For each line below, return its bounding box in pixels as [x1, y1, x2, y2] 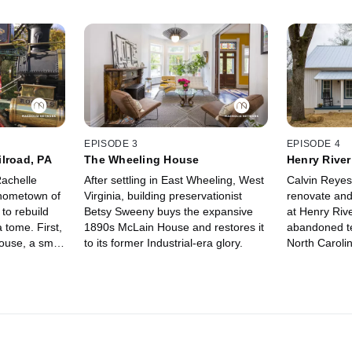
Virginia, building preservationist [84, 189, 243, 203]
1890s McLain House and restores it [84, 221, 265, 234]
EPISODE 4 [286, 138, 341, 150]
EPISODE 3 [84, 138, 138, 150]
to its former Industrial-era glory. [84, 236, 244, 250]
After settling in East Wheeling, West [84, 174, 265, 187]
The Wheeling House [84, 153, 200, 167]
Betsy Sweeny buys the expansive [84, 205, 254, 218]
